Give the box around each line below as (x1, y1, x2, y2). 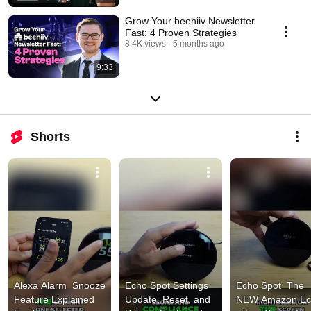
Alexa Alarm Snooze (14, 279, 106, 291)
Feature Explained (14, 293, 94, 305)
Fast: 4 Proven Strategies (125, 26, 237, 38)
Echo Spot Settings (125, 279, 208, 291)
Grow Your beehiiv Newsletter (125, 15, 255, 26)
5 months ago (173, 38, 224, 49)
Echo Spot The (236, 279, 304, 291)
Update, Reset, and (125, 293, 210, 305)
